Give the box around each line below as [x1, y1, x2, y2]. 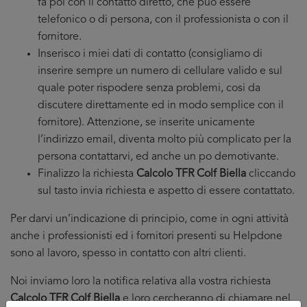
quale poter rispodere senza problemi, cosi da [38, 83, 260, 94]
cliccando [246, 169, 295, 180]
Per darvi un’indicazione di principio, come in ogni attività [10, 214, 288, 225]
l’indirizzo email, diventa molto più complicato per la [38, 134, 291, 145]
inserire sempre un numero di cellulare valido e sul [38, 66, 282, 77]
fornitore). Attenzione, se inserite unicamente [38, 117, 255, 128]
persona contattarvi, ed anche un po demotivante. [38, 151, 279, 162]
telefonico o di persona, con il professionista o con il [38, 14, 288, 25]
